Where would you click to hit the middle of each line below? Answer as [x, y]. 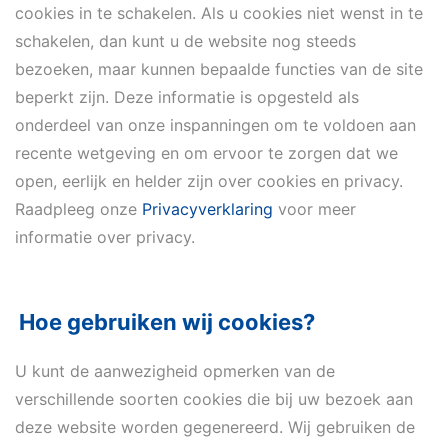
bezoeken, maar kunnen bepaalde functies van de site [219, 69]
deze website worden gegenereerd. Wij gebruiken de [215, 427]
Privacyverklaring [207, 209]
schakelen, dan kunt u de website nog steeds [185, 41]
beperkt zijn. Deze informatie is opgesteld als [187, 97]
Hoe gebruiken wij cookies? [167, 322]
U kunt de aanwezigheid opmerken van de [175, 371]
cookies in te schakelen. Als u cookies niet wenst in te [219, 13]
